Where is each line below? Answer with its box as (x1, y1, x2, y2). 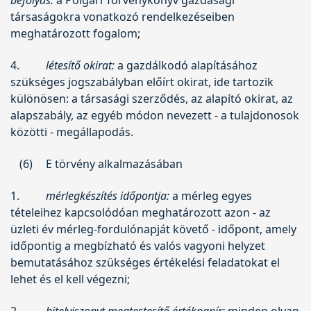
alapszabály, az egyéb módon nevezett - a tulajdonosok (10, 107, 299, 123)
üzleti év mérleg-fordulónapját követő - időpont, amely (10, 221, 296, 237)
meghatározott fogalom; (10, 25, 140, 41)
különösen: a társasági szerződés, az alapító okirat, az (10, 90, 293, 106)
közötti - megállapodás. (10, 124, 133, 140)
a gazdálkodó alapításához (114, 57, 258, 73)
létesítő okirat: (45, 57, 115, 73)
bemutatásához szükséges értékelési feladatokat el (10, 254, 280, 270)
